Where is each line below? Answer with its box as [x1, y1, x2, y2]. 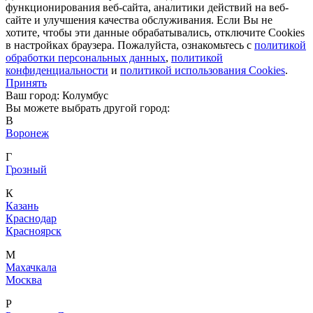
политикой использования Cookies [120, 64, 285, 77]
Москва [6, 274, 42, 286]
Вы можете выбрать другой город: [6, 102, 170, 115]
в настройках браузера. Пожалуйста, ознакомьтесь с [6, 39, 254, 52]
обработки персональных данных [6, 52, 166, 64]
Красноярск [6, 225, 61, 238]
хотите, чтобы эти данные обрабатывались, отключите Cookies [6, 27, 305, 39]
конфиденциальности [6, 64, 108, 77]
